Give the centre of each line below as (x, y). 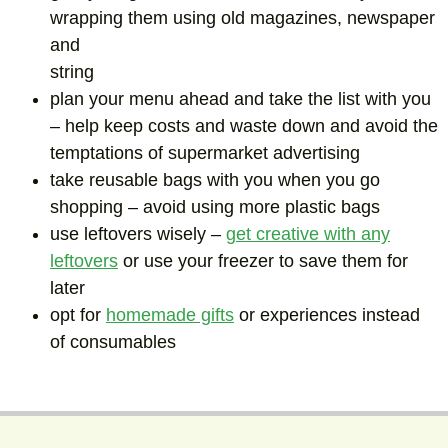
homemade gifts (170, 315)
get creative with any (308, 234)
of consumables (113, 342)
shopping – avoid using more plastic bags (215, 207)
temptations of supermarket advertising (205, 153)
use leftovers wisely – (138, 234)
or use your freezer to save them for (263, 261)
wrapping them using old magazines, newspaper (242, 18)
